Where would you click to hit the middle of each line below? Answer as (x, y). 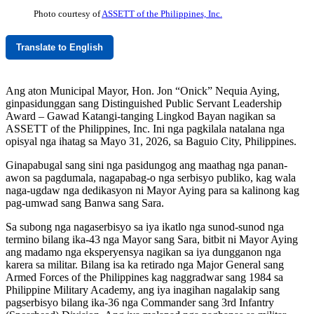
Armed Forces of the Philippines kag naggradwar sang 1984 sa (144, 278)
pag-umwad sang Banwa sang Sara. (85, 203)
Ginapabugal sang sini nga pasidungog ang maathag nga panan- (146, 165)
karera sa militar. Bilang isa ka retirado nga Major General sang (145, 265)
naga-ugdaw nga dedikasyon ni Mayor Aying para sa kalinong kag (152, 191)
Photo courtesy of (68, 13)
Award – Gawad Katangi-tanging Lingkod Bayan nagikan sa (141, 116)
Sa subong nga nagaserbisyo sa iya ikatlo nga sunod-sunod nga (145, 227)
